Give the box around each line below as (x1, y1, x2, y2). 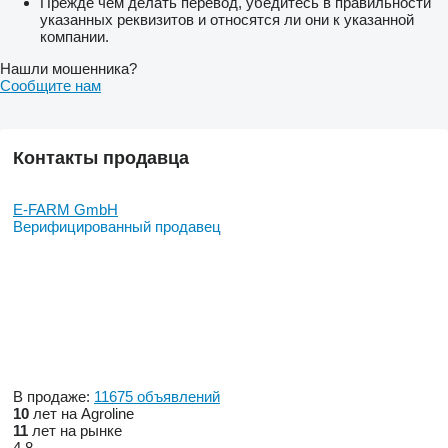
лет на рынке (28, 421, 122, 439)
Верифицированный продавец (13, 217, 221, 235)
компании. (40, 27, 109, 45)
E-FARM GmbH (13, 200, 118, 218)
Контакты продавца (13, 147, 189, 168)
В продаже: (13, 387, 94, 405)
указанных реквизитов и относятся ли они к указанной (40, 10, 414, 28)
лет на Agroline (29, 404, 134, 422)
